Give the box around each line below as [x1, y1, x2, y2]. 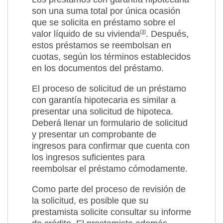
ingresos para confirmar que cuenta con [32, 140, 190, 151]
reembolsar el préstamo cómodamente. [32, 163, 188, 174]
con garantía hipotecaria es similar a [32, 95, 176, 105]
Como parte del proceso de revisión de [32, 184, 186, 194]
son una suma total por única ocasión [32, 5, 180, 16]
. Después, [146, 28, 189, 39]
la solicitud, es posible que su [32, 195, 148, 206]
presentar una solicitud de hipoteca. [32, 106, 173, 116]
